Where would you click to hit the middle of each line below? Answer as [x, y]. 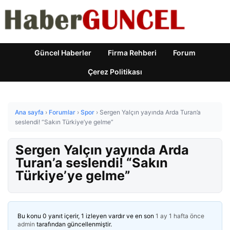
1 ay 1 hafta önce [180, 216]
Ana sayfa [29, 112]
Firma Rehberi [132, 53]
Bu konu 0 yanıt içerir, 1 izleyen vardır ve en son [87, 216]
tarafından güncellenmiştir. [73, 224]
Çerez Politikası [115, 72]
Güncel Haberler [63, 53]
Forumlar [62, 112]
